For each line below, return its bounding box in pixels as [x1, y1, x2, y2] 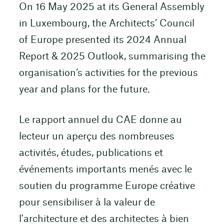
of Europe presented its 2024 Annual [18, 35, 186, 45]
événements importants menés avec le [18, 165, 192, 175]
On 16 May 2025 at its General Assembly [18, 2, 204, 12]
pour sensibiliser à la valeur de [18, 198, 155, 208]
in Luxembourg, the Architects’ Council [18, 18, 194, 28]
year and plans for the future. [18, 84, 152, 94]
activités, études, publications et [18, 148, 163, 158]
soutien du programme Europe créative [18, 181, 195, 191]
